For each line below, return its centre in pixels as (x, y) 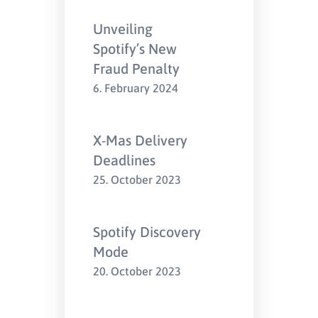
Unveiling (123, 28)
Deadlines (125, 160)
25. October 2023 (137, 179)
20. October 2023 (137, 271)
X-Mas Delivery (141, 140)
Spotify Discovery (147, 231)
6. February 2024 (136, 88)
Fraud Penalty (137, 68)
